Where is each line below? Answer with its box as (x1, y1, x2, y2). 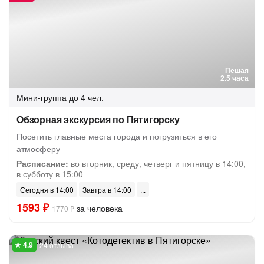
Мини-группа (16, 91, 67, 103)
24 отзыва (39, 240, 74, 250)
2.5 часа (220, 72, 249, 83)
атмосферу (16, 143, 60, 154)
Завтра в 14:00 (82, 184, 131, 194)
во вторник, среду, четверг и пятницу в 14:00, (68, 157, 246, 169)
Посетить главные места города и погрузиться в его (16, 130, 217, 142)
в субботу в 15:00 (16, 168, 83, 180)
